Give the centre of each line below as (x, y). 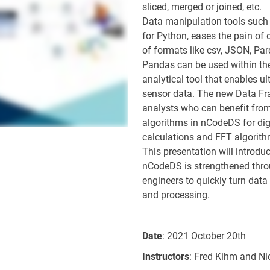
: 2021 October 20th (204, 236)
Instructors (166, 256)
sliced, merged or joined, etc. (202, 7)
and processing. (176, 195)
